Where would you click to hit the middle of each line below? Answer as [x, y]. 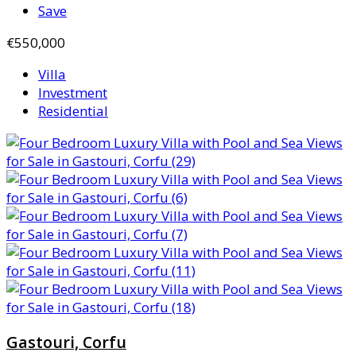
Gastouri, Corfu [66, 342]
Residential [73, 110]
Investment [73, 92]
